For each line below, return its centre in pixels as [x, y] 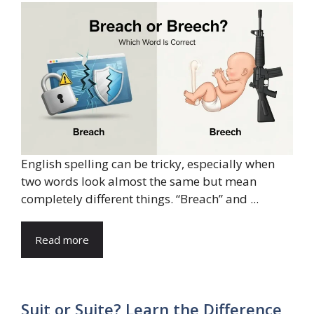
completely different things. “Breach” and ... [140, 199]
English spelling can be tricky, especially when [148, 164]
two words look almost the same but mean [139, 182]
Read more [62, 240]
